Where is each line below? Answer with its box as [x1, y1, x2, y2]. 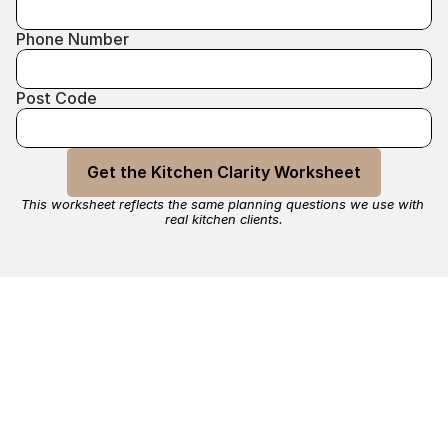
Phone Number [16, 29, 129, 49]
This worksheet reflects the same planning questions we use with [20, 196, 424, 212]
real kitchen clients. [165, 211, 283, 227]
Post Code [16, 88, 97, 108]
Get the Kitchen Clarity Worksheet [87, 162, 361, 182]
